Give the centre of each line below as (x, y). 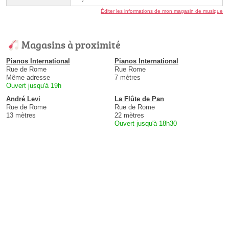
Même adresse (28, 78)
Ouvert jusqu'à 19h (34, 86)
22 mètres (129, 116)
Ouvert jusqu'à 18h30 (146, 124)
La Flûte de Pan (139, 99)
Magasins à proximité (71, 45)
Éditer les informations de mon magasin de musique (162, 11)
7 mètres (128, 78)
